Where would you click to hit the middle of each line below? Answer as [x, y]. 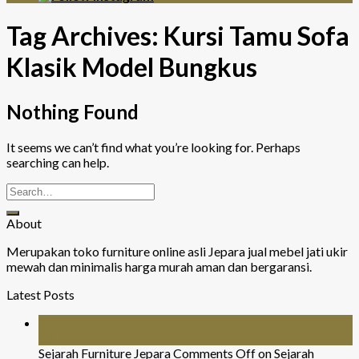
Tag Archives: [85, 36]
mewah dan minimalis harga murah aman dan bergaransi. [159, 266]
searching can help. [58, 162]
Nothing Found [73, 111]
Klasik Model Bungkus [132, 67]
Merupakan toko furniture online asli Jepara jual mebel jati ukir [177, 251]
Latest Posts [40, 294]
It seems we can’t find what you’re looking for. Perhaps [153, 147]
